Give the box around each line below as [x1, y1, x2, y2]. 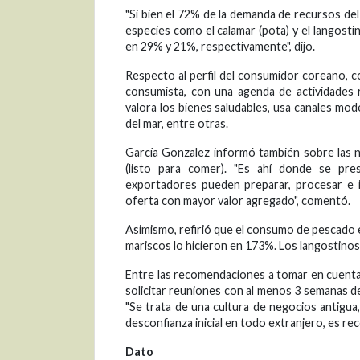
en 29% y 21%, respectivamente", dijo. [125, 39, 315, 54]
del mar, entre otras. [125, 117, 228, 131]
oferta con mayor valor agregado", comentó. [125, 194, 350, 208]
